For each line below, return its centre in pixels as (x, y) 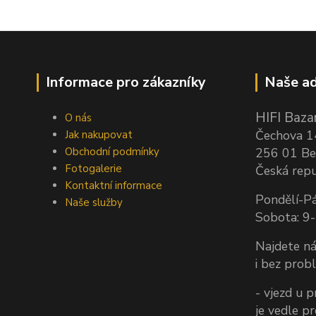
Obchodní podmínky (112, 152)
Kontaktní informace (114, 186)
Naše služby (94, 202)
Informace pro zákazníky (126, 82)
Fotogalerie (93, 169)
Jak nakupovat (99, 135)
